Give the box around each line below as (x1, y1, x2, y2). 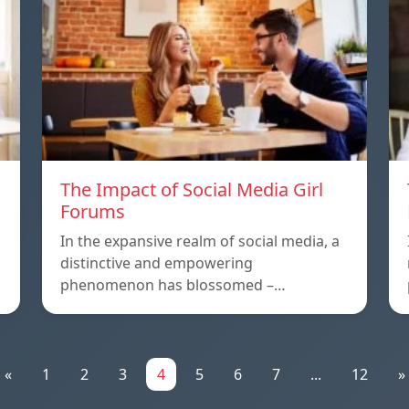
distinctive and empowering (60, 253, 253, 274)
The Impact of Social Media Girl (60, 177, 323, 203)
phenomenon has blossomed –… (60, 275, 286, 296)
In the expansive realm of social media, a (60, 231, 340, 252)
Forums (60, 199, 125, 225)
